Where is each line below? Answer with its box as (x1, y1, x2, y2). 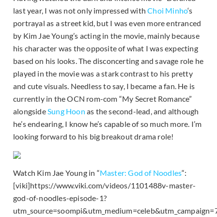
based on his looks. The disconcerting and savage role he (13, 56, 204, 66)
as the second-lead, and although (85, 107, 199, 116)
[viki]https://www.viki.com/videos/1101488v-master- (13, 181, 196, 190)
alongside (13, 107, 47, 116)
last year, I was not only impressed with (13, 6, 148, 15)
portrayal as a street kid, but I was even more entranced (13, 18, 201, 28)
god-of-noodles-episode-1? (13, 193, 107, 203)
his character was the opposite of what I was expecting (13, 44, 198, 53)
